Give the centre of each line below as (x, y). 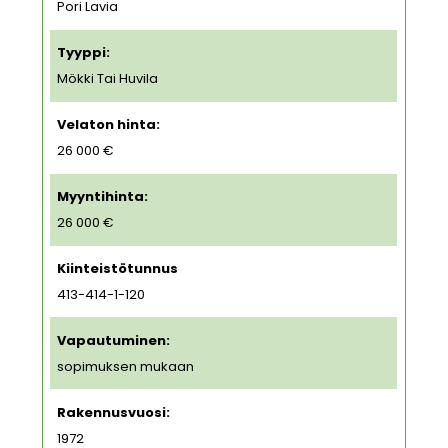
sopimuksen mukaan (126, 366)
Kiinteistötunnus (118, 268)
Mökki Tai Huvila (108, 79)
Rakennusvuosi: (114, 412)
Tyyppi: (84, 53)
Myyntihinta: (103, 197)
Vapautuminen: (114, 340)
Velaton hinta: (109, 125)
